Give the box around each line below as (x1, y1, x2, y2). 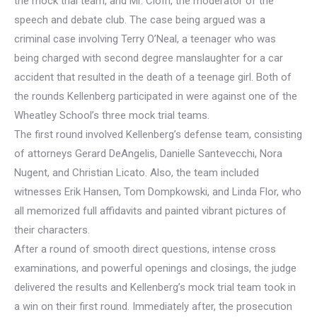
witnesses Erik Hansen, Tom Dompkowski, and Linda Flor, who (14, 185, 301, 199)
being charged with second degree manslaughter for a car (14, 52, 283, 65)
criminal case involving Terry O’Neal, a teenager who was (14, 33, 276, 46)
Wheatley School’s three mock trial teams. (14, 109, 209, 122)
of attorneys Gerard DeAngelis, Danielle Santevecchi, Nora (14, 147, 282, 161)
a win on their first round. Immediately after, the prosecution (14, 300, 292, 313)
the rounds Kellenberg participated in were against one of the (14, 90, 297, 103)
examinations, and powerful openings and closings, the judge (14, 262, 296, 275)
